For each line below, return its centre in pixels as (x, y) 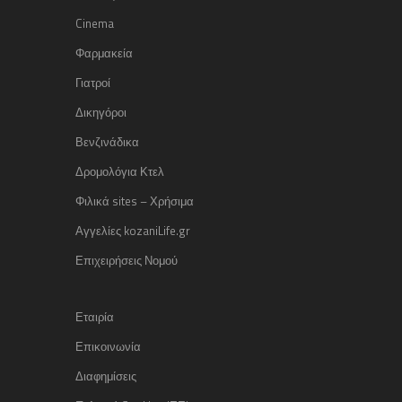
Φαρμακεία (104, 53)
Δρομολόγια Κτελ (120, 172)
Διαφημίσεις (106, 376)
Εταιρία (95, 317)
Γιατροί (93, 83)
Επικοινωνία (108, 347)
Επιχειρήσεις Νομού (127, 261)
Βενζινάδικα (107, 142)
